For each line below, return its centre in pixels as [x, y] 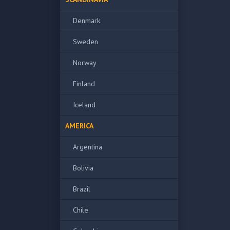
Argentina [88, 147]
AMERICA [79, 126]
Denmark [87, 21]
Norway [85, 63]
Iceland [84, 105]
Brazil [82, 189]
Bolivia [83, 168]
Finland [84, 84]
